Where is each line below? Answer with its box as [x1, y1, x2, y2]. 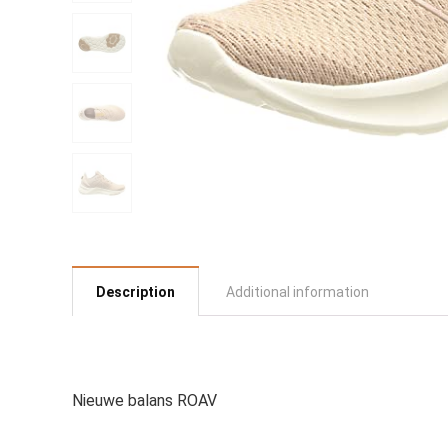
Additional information [226, 284, 369, 300]
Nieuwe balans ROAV [72, 391, 217, 410]
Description [96, 284, 175, 300]
